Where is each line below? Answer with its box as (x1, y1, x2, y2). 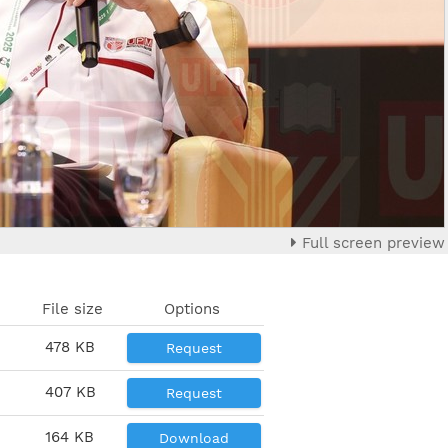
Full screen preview (297, 234, 445, 252)
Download (159, 429, 229, 446)
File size (42, 299, 103, 318)
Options (163, 299, 220, 318)
